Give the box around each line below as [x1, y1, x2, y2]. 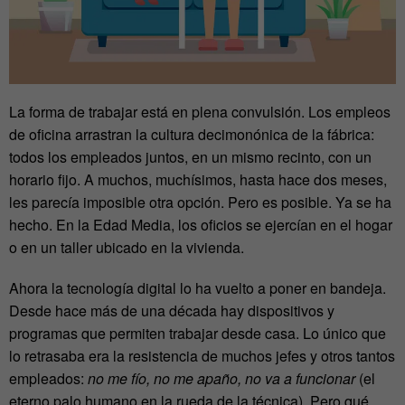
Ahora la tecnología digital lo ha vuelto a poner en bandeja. [9, 277, 386, 298]
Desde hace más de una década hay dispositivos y [9, 299, 334, 321]
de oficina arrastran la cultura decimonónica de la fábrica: [9, 123, 374, 145]
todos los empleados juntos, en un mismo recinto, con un [9, 146, 372, 167]
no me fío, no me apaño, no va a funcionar [88, 367, 359, 389]
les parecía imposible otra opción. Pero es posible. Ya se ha [9, 191, 391, 212]
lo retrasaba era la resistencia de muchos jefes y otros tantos [9, 344, 395, 366]
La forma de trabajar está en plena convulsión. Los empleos [9, 100, 391, 122]
